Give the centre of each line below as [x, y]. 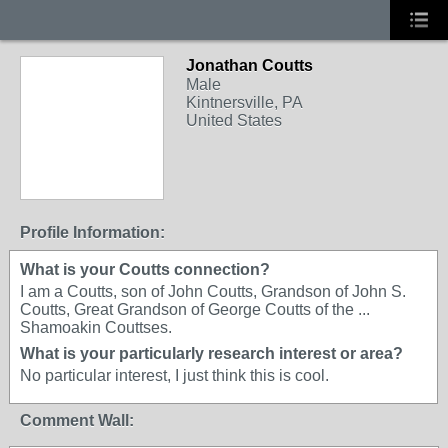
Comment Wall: [77, 420]
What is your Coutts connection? [145, 269]
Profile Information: [92, 232]
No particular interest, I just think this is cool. [174, 375]
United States [234, 120]
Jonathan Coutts [249, 65]
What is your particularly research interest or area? [211, 353]
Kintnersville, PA [244, 102]
